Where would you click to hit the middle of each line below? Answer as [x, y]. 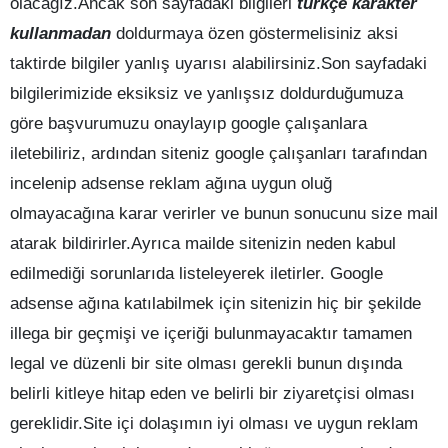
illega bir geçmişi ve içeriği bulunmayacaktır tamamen [211, 334]
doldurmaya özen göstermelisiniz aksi [254, 34]
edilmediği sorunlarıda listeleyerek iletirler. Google [196, 274]
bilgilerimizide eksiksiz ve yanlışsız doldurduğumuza [206, 94]
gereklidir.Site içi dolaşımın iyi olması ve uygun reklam [214, 424]
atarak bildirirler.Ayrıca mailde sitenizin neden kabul [203, 244]
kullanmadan [60, 34]
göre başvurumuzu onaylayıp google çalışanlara [188, 124]
